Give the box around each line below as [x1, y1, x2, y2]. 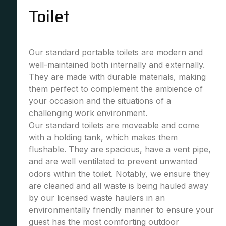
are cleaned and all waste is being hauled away [28, 181, 208, 191]
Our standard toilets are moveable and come [28, 120, 199, 130]
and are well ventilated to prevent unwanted [28, 156, 197, 166]
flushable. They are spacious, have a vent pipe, [28, 144, 211, 154]
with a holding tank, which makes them [28, 132, 178, 142]
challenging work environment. [28, 108, 147, 118]
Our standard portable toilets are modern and [28, 47, 203, 58]
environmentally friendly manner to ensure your [28, 205, 214, 215]
